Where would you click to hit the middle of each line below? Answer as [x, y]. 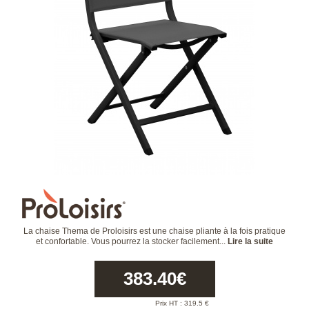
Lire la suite [250, 241]
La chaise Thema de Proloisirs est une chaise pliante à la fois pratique [154, 231]
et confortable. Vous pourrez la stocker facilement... [132, 241]
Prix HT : [169, 303]
